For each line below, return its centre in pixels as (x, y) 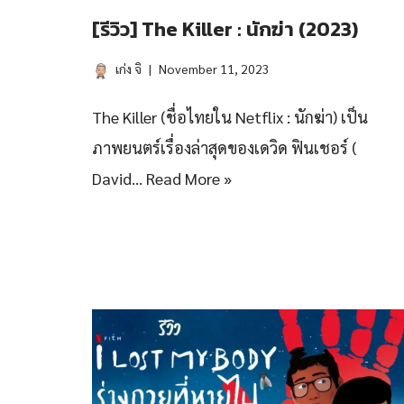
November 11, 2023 (214, 69)
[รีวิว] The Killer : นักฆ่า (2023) (225, 29)
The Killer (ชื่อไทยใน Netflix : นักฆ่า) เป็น (230, 117)
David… (119, 178)
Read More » (189, 178)
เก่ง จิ (129, 69)
